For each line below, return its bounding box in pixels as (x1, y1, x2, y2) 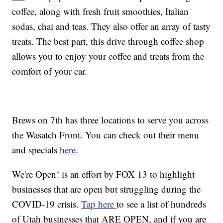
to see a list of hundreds (116, 198, 207, 211)
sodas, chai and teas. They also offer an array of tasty (12, 20, 211, 33)
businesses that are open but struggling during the (12, 183, 201, 196)
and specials (12, 143, 60, 156)
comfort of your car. (12, 65, 88, 78)
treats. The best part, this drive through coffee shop (12, 35, 205, 48)
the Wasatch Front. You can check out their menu (12, 128, 200, 141)
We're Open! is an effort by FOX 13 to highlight (12, 168, 195, 181)
